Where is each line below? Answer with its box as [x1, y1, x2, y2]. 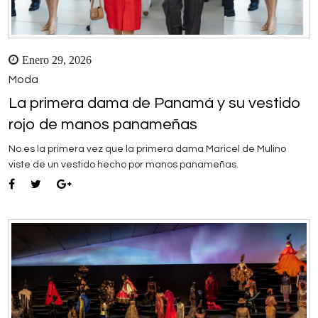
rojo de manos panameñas [9, 116, 197, 133]
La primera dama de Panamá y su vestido [9, 95, 301, 112]
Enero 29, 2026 [22, 54, 92, 66]
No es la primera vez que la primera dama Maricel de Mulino [9, 144, 286, 155]
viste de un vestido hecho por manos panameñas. [9, 160, 238, 170]
